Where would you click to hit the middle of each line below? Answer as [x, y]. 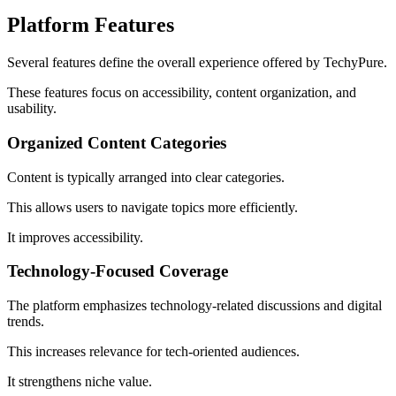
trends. [26, 322]
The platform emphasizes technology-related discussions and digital [194, 306]
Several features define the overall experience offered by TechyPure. [197, 63]
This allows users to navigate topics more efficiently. [152, 207]
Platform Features [91, 25]
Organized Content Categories [117, 142]
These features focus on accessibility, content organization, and [182, 93]
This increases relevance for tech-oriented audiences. [153, 352]
